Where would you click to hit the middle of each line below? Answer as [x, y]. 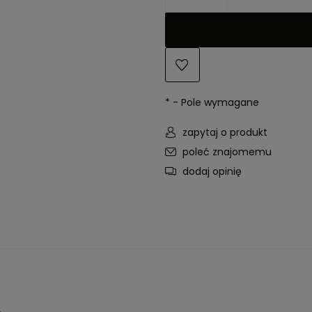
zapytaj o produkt [225, 133]
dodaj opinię [212, 172]
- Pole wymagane [214, 103]
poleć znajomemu [227, 152]
